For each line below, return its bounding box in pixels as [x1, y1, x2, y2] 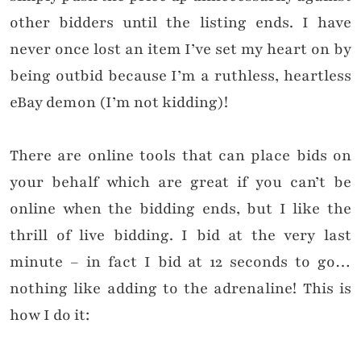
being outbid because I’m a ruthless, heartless [10, 65, 351, 87]
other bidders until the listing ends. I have [10, 12, 351, 34]
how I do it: [10, 305, 89, 326]
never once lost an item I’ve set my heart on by [10, 39, 351, 60]
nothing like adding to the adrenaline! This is [10, 278, 351, 300]
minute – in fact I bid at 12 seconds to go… [10, 251, 351, 273]
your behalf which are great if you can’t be [10, 172, 351, 193]
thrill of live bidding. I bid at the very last [10, 225, 351, 247]
